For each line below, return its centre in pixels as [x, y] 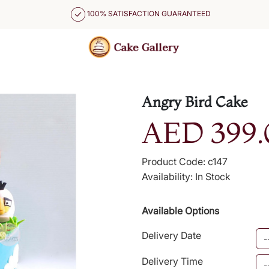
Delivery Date [171, 235]
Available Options [180, 211]
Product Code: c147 [185, 162]
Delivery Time [172, 261]
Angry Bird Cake [195, 102]
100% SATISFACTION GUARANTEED [149, 14]
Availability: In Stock [186, 177]
